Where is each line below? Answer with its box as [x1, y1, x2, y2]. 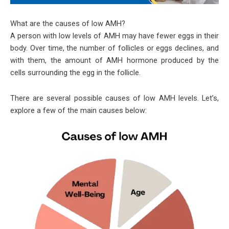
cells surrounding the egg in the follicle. [10, 67, 141, 77]
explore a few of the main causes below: [10, 105, 147, 115]
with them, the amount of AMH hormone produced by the [10, 55, 219, 65]
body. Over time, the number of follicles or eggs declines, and [10, 43, 219, 53]
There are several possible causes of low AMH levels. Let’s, [10, 93, 219, 103]
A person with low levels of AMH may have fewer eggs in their [10, 31, 219, 40]
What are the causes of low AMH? [10, 18, 125, 28]
